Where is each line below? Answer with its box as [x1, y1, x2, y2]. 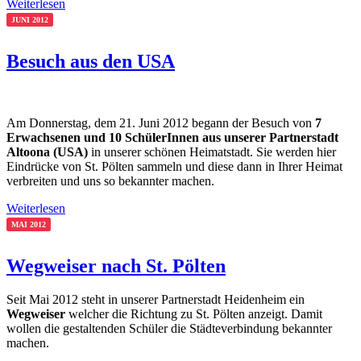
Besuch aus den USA [6, 50, 175, 72]
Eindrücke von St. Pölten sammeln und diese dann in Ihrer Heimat [6, 159, 342, 173]
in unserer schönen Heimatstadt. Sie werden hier [88, 144, 336, 159]
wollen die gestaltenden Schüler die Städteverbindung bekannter [6, 322, 332, 336]
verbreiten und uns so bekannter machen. [6, 173, 214, 188]
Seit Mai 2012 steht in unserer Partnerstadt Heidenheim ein [6, 293, 305, 307]
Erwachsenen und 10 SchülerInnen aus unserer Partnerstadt [6, 130, 338, 144]
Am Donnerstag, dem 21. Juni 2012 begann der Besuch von [6, 115, 315, 130]
